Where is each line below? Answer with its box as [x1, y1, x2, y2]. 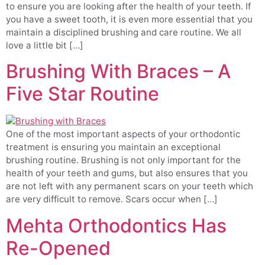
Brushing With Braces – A [6, 60, 231, 83]
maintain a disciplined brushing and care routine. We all [6, 26, 241, 38]
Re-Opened [6, 236, 111, 260]
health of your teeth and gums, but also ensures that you [6, 167, 248, 179]
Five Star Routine [6, 82, 159, 106]
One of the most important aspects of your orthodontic [6, 128, 240, 140]
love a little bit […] [6, 39, 83, 51]
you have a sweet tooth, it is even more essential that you [6, 13, 253, 25]
